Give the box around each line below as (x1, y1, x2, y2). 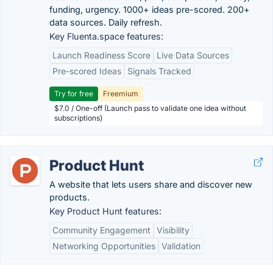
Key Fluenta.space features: (49, 31, 163, 41)
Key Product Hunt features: (49, 206, 161, 216)
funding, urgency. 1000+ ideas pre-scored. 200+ (49, 4, 250, 15)
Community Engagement (52, 225, 151, 235)
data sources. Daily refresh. (49, 17, 162, 27)
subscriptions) (54, 113, 102, 122)
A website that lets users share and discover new (49, 179, 252, 190)
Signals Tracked (127, 66, 191, 76)
